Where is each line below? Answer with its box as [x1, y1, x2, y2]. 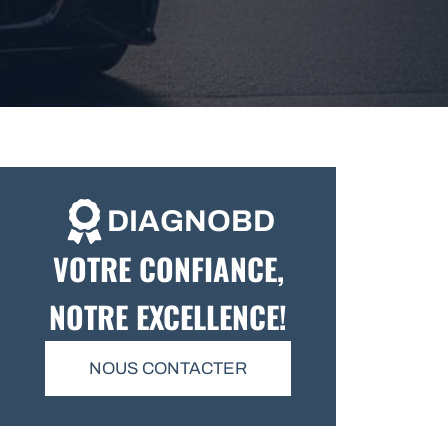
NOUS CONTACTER [89, 359, 247, 378]
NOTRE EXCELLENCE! [49, 294, 287, 339]
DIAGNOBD [106, 205, 275, 237]
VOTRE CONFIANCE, [52, 246, 284, 291]
